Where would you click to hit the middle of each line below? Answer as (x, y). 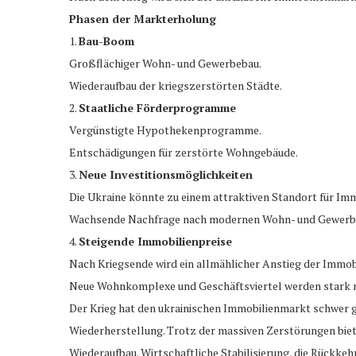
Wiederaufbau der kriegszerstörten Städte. (176, 85)
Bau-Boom (106, 41)
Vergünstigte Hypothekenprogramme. (165, 130)
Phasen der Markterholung (143, 18)
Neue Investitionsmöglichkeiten (166, 174)
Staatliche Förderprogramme (157, 107)
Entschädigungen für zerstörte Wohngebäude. (184, 152)
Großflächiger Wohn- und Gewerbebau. (165, 63)
